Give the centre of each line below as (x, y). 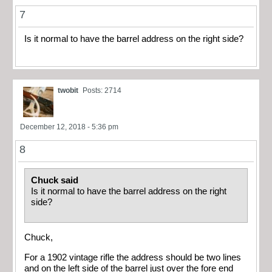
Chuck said (56, 180)
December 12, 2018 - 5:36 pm (69, 127)
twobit (68, 90)
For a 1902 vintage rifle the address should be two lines (133, 257)
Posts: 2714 (102, 90)
